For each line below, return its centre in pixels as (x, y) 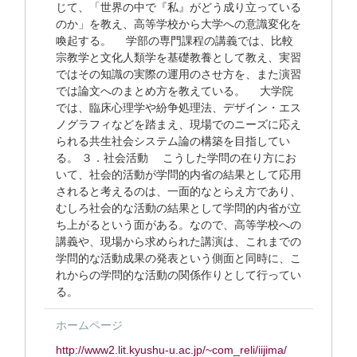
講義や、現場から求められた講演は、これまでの (178, 241)
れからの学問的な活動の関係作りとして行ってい (178, 275)
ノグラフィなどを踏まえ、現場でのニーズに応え (178, 124)
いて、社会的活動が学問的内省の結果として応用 (178, 175)
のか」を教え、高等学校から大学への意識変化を (178, 24)
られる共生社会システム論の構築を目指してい (173, 141)
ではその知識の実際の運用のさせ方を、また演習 (178, 74)
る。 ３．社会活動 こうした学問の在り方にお (176, 158)
